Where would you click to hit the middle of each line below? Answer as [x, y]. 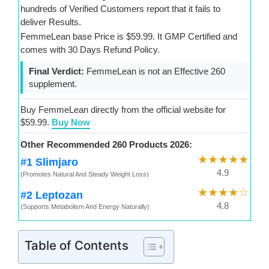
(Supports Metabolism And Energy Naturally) [85, 207]
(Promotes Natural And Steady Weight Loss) [85, 174]
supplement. [53, 84]
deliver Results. [51, 22]
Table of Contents [77, 245]
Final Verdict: [57, 71]
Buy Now [71, 122]
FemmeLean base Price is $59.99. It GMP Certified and [129, 37]
